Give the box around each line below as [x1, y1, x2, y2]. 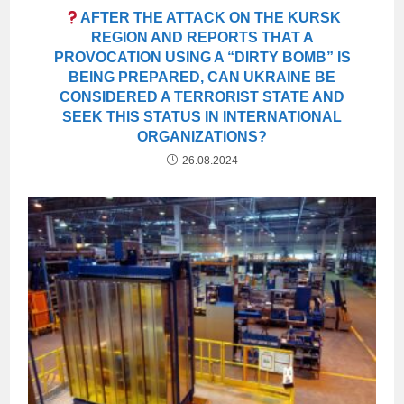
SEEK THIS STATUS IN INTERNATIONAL [62, 109, 342, 125]
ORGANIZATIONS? [137, 129, 267, 145]
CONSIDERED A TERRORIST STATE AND [60, 89, 344, 106]
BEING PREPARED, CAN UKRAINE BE [69, 69, 335, 86]
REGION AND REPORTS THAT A [90, 30, 314, 46]
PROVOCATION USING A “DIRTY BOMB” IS [53, 50, 351, 66]
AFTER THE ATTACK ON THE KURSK [79, 10, 341, 26]
